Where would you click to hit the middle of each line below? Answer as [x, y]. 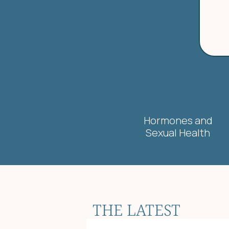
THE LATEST [136, 210]
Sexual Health [178, 133]
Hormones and [178, 120]
